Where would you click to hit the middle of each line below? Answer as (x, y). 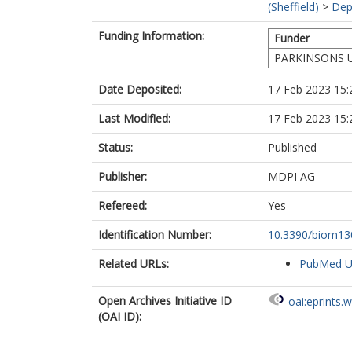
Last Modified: (134, 118)
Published (292, 147)
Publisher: (123, 176)
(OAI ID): (120, 316)
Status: (115, 147)
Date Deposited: (140, 89)
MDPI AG (291, 176)
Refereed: (123, 205)
